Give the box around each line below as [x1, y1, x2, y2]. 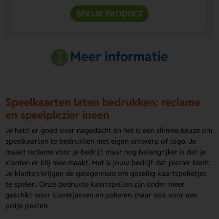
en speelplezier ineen [5, 108, 110, 122]
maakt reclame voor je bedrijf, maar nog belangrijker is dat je [5, 147, 206, 156]
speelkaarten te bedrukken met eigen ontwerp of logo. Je [5, 136, 197, 146]
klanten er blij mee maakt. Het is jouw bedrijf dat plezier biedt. [5, 157, 212, 167]
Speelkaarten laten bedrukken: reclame [5, 95, 201, 109]
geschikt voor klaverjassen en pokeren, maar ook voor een [5, 190, 198, 199]
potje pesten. [5, 200, 49, 210]
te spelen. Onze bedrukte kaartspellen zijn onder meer [5, 179, 185, 189]
